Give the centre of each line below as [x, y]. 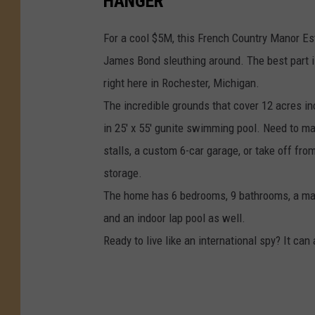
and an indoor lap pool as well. [174, 218]
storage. [123, 173]
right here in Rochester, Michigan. [181, 83]
